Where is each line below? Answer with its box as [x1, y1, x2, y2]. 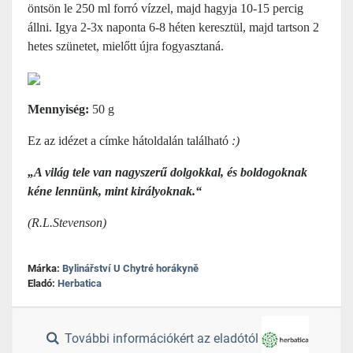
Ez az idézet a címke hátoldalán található [28, 134, 232, 147]
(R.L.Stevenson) [28, 216, 106, 229]
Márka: [28, 262, 62, 274]
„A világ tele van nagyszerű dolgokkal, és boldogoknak [28, 165, 307, 179]
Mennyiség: [28, 102, 92, 116]
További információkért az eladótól [61, 331, 262, 347]
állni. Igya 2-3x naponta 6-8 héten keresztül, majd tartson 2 [28, 20, 319, 34]
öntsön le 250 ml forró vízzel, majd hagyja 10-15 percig [28, 2, 303, 15]
